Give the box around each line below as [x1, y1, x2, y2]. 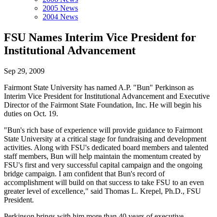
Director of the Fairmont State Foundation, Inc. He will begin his [4, 100, 201, 109]
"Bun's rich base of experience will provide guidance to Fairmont [4, 125, 202, 134]
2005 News [43, 4, 78, 12]
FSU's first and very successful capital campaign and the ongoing [4, 160, 202, 169]
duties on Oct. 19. [4, 109, 58, 118]
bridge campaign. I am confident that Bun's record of [4, 169, 165, 178]
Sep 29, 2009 [4, 66, 45, 75]
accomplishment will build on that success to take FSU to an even [4, 178, 204, 186]
